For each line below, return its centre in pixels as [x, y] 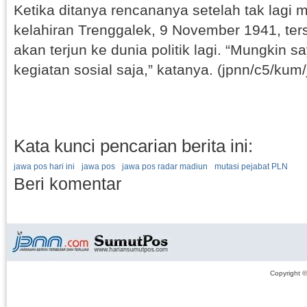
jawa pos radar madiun [165, 167]
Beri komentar [67, 184]
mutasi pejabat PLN [251, 167]
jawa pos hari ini [44, 167]
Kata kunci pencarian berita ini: [133, 146]
